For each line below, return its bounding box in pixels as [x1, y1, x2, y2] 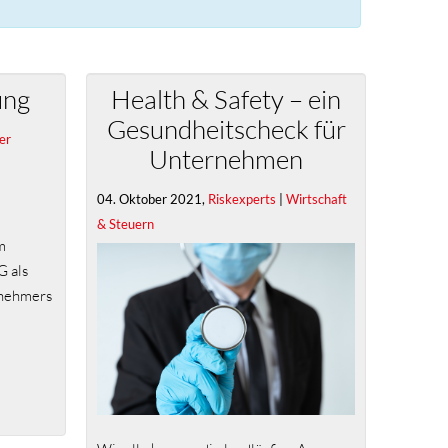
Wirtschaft [286, 190, 347, 207]
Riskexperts [208, 190, 276, 207]
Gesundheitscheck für [106, 113, 346, 145]
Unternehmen [149, 143, 303, 175]
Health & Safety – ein [111, 83, 341, 115]
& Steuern [97, 215, 154, 232]
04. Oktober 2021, [97, 190, 208, 207]
